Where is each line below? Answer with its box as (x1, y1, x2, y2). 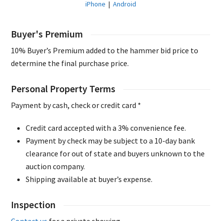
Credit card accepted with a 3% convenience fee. (26, 123, 186, 133)
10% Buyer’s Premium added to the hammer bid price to (11, 45, 199, 56)
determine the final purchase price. (11, 58, 129, 69)
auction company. (26, 161, 85, 172)
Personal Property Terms (11, 83, 116, 95)
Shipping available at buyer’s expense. (26, 174, 153, 184)
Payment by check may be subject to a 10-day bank (26, 136, 195, 146)
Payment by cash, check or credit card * (11, 100, 142, 110)
